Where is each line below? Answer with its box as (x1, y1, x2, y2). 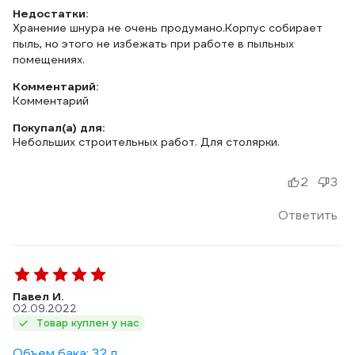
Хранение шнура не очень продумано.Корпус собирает (13, 21, 323, 35)
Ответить (278, 207, 338, 223)
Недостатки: (13, 6, 88, 21)
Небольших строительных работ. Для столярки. (13, 135, 280, 149)
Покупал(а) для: (13, 120, 105, 135)
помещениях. (13, 52, 85, 67)
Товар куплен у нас (36, 316, 139, 330)
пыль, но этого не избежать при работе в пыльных (13, 36, 294, 51)
